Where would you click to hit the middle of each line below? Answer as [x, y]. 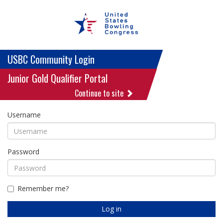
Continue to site [100, 93]
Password [23, 152]
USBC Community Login [51, 59]
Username [24, 115]
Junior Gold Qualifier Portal [57, 78]
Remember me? [43, 188]
